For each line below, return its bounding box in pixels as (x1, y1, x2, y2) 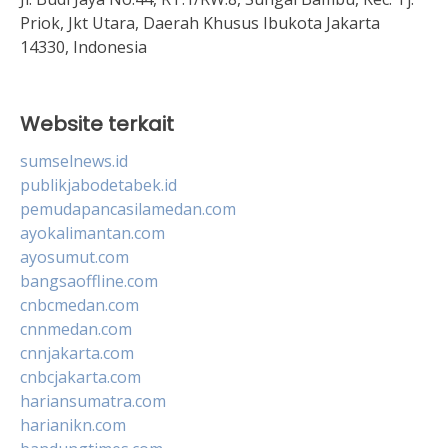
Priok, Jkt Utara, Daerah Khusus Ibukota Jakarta (20, 11, 380, 34)
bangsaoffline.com (20, 269, 158, 292)
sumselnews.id (20, 149, 128, 172)
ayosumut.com (20, 245, 129, 268)
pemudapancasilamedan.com (20, 197, 236, 220)
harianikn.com (20, 413, 126, 436)
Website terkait (20, 109, 174, 138)
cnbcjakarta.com (20, 365, 141, 388)
